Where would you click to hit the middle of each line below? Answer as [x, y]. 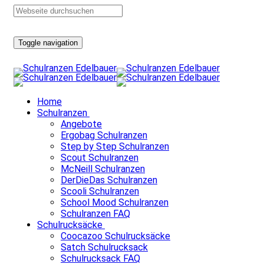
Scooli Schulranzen [100, 191]
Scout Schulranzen [100, 158]
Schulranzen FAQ [95, 214]
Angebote [81, 124]
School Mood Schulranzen [115, 202]
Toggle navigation [48, 42]
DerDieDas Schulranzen [109, 180]
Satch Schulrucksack [104, 247]
